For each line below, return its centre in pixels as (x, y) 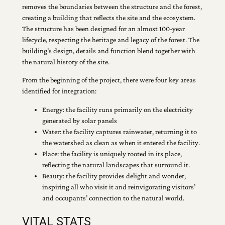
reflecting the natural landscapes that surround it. (116, 164)
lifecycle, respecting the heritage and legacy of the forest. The (110, 39)
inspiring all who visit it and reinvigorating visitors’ (119, 187)
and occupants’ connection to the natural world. (113, 198)
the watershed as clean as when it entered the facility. (121, 142)
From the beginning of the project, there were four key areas (109, 80)
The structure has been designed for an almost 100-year (103, 28)
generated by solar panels (79, 120)
